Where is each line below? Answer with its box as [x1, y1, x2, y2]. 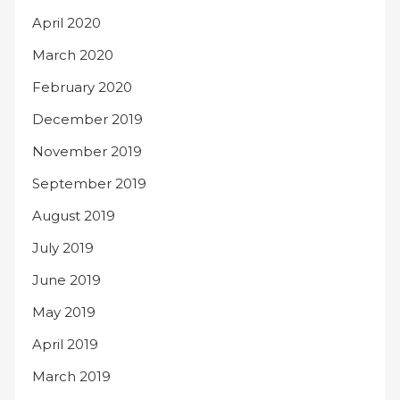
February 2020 [32, 79, 132, 96]
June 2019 [32, 271, 101, 288]
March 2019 [32, 368, 111, 385]
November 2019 [32, 143, 142, 160]
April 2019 [32, 336, 98, 353]
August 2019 [32, 207, 115, 224]
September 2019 [32, 175, 146, 192]
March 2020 [32, 46, 113, 63]
